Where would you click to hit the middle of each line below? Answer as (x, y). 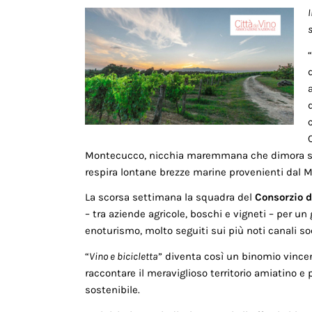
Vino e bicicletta (124, 256)
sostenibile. (112, 290)
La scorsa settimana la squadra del (170, 197)
